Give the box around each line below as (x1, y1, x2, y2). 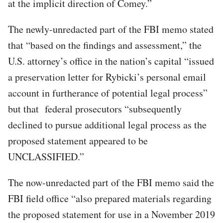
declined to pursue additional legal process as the (8, 117, 207, 131)
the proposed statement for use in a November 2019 (8, 207, 215, 221)
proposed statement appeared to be (8, 133, 148, 147)
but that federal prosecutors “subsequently (8, 102, 182, 115)
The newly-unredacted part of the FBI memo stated (8, 22, 214, 36)
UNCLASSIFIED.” (8, 149, 84, 163)
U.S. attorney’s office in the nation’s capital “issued (8, 54, 214, 68)
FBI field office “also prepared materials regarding (8, 191, 212, 205)
